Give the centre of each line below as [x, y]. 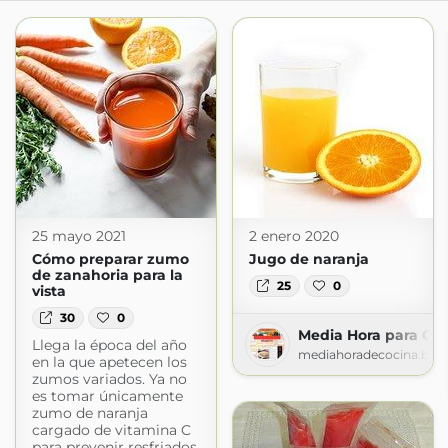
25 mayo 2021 [78, 236]
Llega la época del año [109, 345]
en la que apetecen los [109, 362]
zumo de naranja [89, 413]
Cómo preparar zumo [110, 259]
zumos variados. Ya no [109, 379]
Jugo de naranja [308, 259]
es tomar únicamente [107, 396]
